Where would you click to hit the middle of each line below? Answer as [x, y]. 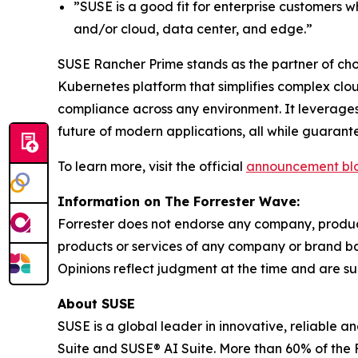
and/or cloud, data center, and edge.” [193, 29]
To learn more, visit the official [152, 167]
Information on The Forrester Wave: [179, 202]
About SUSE [96, 304]
